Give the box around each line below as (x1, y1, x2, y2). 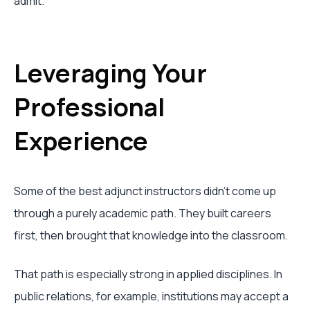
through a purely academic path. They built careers (14, 206, 271, 221)
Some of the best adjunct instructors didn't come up (14, 183, 276, 199)
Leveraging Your (14, 56, 207, 90)
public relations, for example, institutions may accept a (14, 289, 289, 304)
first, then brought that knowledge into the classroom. (14, 228, 288, 243)
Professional (14, 90, 165, 124)
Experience (14, 124, 148, 158)
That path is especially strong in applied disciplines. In (14, 266, 282, 282)
